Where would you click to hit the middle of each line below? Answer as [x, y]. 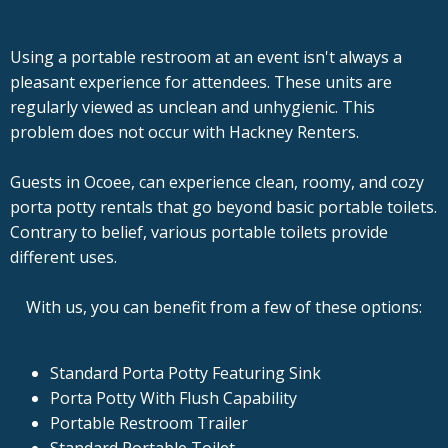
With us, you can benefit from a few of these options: [224, 307]
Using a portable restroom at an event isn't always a [206, 57]
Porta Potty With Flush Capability [173, 398]
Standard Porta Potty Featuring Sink [185, 373]
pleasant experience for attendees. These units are [201, 82]
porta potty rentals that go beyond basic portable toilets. [223, 207]
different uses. [63, 257]
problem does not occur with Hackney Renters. [184, 132]
